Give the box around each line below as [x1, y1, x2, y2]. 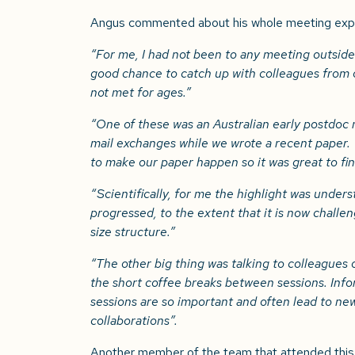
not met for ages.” [90, 83, 194, 101]
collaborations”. [90, 311, 177, 329]
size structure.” [90, 223, 175, 240]
